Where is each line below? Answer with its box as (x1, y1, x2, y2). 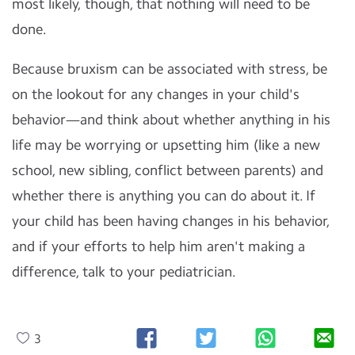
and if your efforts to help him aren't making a (12, 238, 305, 255)
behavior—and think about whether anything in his (12, 111, 330, 128)
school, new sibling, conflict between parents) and (12, 162, 323, 179)
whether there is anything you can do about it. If (12, 187, 315, 204)
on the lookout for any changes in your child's (12, 86, 300, 103)
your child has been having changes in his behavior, (12, 212, 330, 230)
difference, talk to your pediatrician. (12, 263, 236, 281)
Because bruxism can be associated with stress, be (12, 60, 327, 78)
